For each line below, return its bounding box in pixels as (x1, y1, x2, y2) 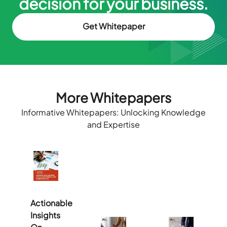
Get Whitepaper (82, 20, 145, 31)
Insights (30, 209, 61, 220)
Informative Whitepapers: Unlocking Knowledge (21, 106, 206, 118)
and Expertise (87, 119, 140, 130)
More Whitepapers (56, 89, 171, 106)
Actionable (30, 197, 73, 208)
